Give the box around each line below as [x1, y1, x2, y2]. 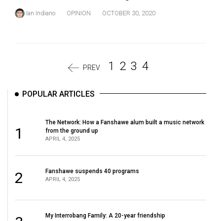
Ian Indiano [26, 9, 55, 17]
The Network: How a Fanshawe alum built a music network [45, 118, 205, 126]
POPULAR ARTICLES [22, 89, 95, 99]
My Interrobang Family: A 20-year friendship [45, 212, 166, 219]
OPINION [67, 9, 91, 17]
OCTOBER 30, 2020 [102, 9, 155, 17]
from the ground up [45, 127, 99, 134]
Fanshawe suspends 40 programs [45, 167, 140, 175]
